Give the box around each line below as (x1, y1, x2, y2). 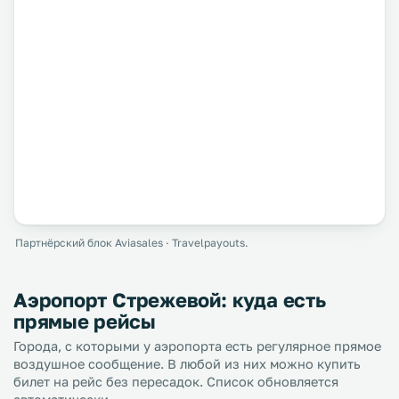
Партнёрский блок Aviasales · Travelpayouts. (15, 236, 248, 249)
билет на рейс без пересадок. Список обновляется (13, 374, 338, 389)
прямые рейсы (13, 309, 156, 333)
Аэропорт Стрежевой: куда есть (13, 288, 326, 312)
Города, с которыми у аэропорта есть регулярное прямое (13, 338, 381, 354)
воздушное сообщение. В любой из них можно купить (13, 356, 361, 371)
